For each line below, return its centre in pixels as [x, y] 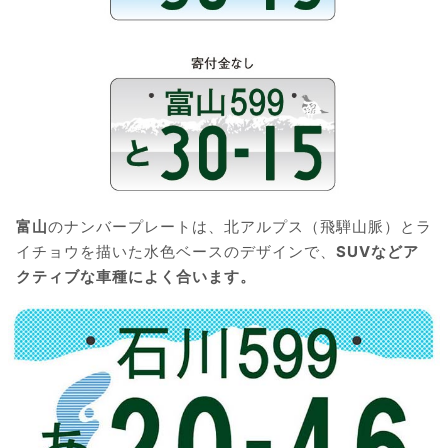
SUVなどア [377, 252]
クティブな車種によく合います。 [136, 277]
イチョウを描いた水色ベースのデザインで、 [176, 252]
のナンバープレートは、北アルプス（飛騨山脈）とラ [240, 227]
